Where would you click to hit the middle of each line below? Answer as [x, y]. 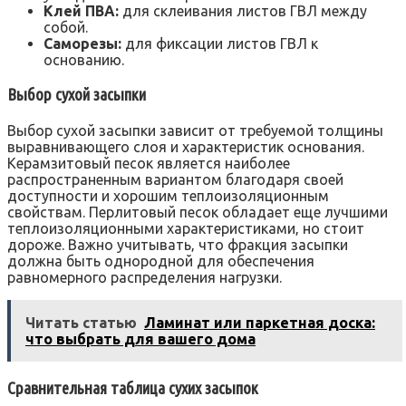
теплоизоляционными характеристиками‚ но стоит [186, 228]
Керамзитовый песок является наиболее [149, 163]
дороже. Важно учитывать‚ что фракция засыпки [178, 244]
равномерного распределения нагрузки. [145, 277]
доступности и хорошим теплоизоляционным [168, 195]
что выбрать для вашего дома [140, 338]
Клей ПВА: [81, 11]
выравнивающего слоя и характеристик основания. [186, 146]
